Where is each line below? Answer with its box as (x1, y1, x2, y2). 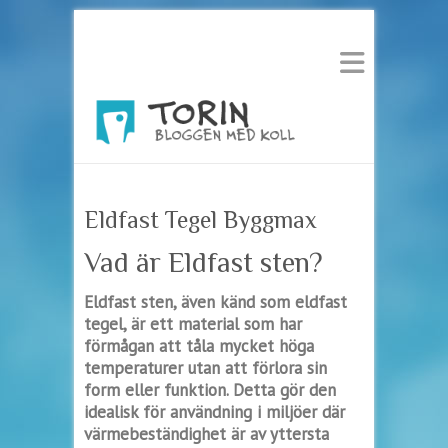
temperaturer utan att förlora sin (84, 356, 327, 379)
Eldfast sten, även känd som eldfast (84, 290, 347, 313)
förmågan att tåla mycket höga (84, 334, 314, 357)
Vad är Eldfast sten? (84, 246, 323, 278)
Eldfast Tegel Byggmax (84, 205, 317, 233)
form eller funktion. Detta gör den (84, 378, 336, 401)
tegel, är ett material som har (84, 312, 302, 335)
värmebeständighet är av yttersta (84, 422, 329, 445)
